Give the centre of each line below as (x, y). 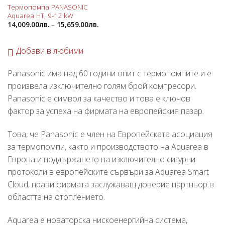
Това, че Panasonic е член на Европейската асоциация (110, 134)
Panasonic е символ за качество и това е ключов (99, 99)
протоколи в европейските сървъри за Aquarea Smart (108, 172)
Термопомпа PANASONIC (47, 7)
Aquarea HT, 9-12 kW (40, 15)
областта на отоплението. (56, 197)
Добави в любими (49, 51)
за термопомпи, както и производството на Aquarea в (108, 146)
